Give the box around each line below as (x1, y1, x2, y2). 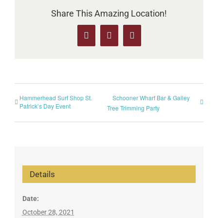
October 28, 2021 (22, 208, 74, 217)
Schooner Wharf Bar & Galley (112, 93, 190, 102)
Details (29, 169, 55, 180)
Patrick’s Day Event (19, 101, 71, 110)
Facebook (85, 34, 120, 44)
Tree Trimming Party (107, 103, 160, 112)
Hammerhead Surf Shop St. (19, 93, 92, 102)
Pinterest (131, 34, 162, 44)
